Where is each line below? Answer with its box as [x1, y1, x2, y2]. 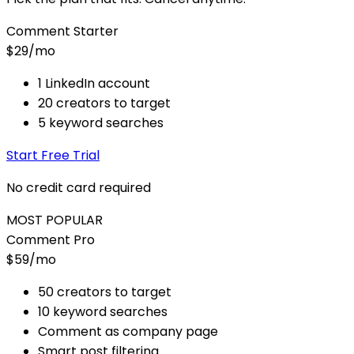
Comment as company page [38, 322, 218, 341]
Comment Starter [6, 21, 119, 40]
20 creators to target [38, 93, 171, 112]
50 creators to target [38, 282, 171, 301]
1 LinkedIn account [38, 73, 150, 92]
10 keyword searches [38, 302, 168, 321]
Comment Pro [6, 230, 95, 249]
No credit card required [6, 178, 151, 197]
